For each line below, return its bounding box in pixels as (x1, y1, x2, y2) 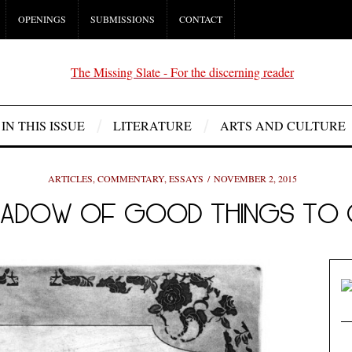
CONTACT (179, 13, 222, 25)
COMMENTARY (97, 172, 164, 185)
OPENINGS (18, 13, 66, 25)
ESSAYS (168, 172, 203, 185)
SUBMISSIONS (90, 13, 155, 25)
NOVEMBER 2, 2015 (213, 172, 297, 185)
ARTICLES (47, 172, 93, 185)
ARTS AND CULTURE (219, 117, 346, 134)
